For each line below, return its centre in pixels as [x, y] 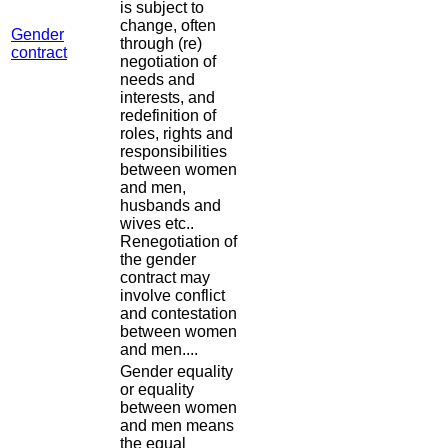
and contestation [178, 314]
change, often [168, 26]
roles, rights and [176, 134]
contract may [165, 278]
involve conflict [172, 296]
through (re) [161, 44]
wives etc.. [159, 224]
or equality [157, 390]
